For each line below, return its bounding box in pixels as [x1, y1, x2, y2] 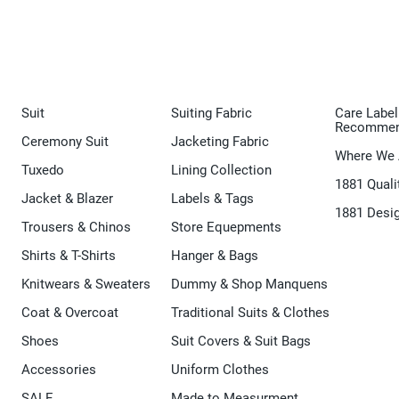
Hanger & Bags [171, 248, 258, 265]
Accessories [21, 362, 96, 379]
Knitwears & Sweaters [21, 276, 151, 293]
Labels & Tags [171, 191, 254, 208]
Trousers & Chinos [21, 219, 131, 236]
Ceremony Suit [21, 134, 109, 151]
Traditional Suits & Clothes [171, 305, 330, 322]
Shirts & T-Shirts [21, 248, 116, 265]
